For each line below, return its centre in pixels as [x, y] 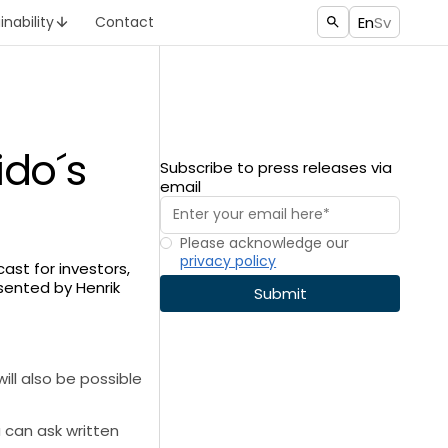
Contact [125, 22]
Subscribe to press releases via [276, 167]
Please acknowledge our [265, 242]
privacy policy [228, 260]
